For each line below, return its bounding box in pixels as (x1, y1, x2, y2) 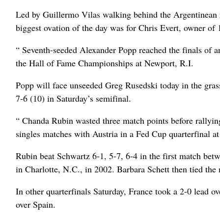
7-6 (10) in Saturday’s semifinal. (16, 92, 131, 105)
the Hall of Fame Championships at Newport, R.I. (16, 57, 193, 69)
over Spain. (16, 198, 55, 211)
